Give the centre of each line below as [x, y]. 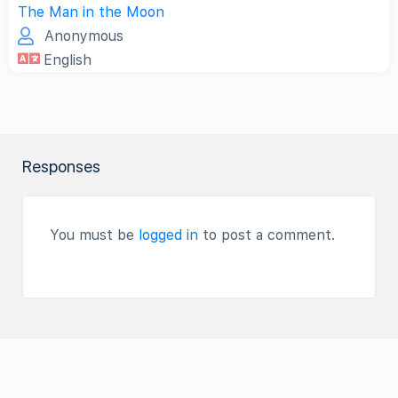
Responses [61, 167]
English [68, 60]
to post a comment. [267, 235]
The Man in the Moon [91, 12]
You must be [94, 235]
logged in [168, 235]
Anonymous [84, 36]
